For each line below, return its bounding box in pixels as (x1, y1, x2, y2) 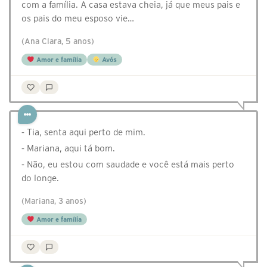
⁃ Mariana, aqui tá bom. (21, 143, 115, 154)
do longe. (21, 173, 59, 184)
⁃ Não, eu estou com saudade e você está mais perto (21, 159, 234, 170)
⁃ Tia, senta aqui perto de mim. (21, 127, 145, 138)
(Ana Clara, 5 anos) (21, 37, 94, 46)
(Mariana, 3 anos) (21, 197, 86, 206)
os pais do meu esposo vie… (21, 13, 134, 24)
